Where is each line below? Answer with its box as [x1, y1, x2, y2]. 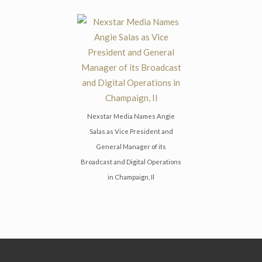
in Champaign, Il [108, 173, 154, 181]
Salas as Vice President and [89, 127, 173, 136]
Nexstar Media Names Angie [87, 112, 175, 120]
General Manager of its [96, 143, 166, 151]
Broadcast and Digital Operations [81, 158, 181, 166]
